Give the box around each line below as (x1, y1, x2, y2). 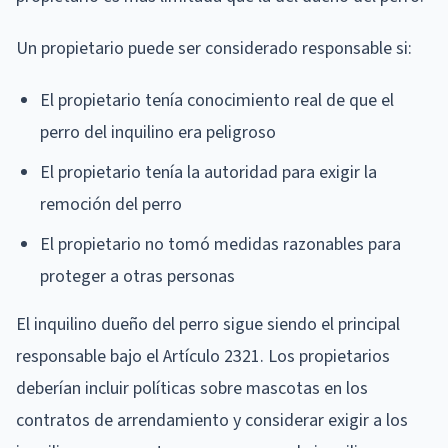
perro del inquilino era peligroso (40, 119, 276, 145)
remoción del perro (40, 191, 182, 217)
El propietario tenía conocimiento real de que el (40, 87, 394, 113)
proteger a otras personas (40, 263, 235, 289)
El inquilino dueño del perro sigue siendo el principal (16, 311, 400, 337)
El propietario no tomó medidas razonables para (40, 231, 401, 257)
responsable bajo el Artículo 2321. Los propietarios (16, 343, 390, 369)
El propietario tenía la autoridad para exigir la (40, 159, 377, 185)
